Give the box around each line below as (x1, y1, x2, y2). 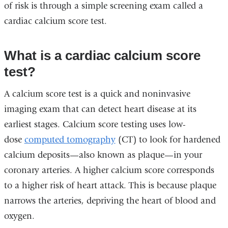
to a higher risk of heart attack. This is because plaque (4, 180, 216, 191)
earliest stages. (4, 119, 63, 130)
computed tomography (24, 134, 116, 145)
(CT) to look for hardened (115, 134, 220, 145)
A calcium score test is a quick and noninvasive (4, 88, 190, 99)
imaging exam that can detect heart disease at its (4, 103, 196, 115)
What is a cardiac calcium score (4, 47, 201, 63)
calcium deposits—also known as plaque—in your (4, 149, 202, 160)
